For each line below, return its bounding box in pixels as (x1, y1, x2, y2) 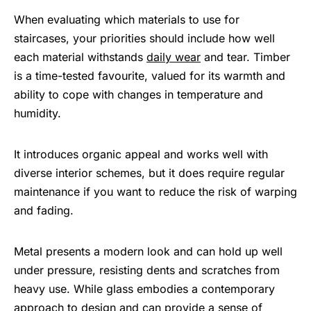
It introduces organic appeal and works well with (14, 147, 268, 162)
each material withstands (14, 50, 146, 65)
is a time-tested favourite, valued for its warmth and (14, 69, 285, 83)
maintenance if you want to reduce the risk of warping (14, 185, 297, 199)
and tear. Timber (201, 50, 290, 65)
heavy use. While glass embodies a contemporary (14, 282, 275, 296)
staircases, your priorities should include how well (14, 31, 275, 46)
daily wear (146, 50, 201, 65)
